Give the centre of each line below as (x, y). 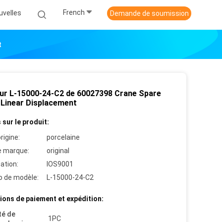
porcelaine (63, 137)
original (58, 151)
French (74, 13)
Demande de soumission (149, 13)
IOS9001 (60, 164)
